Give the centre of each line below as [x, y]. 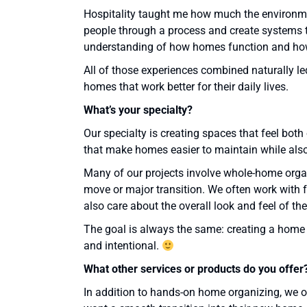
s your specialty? [151, 110]
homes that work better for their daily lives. [186, 87]
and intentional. [123, 246]
